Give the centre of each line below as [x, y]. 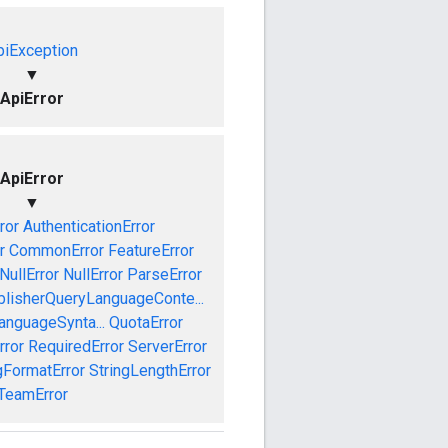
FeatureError [151, 250]
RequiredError [75, 346]
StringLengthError [150, 370]
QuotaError [146, 322]
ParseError [164, 274]
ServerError [167, 346]
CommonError [56, 250]
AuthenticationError [89, 226]
